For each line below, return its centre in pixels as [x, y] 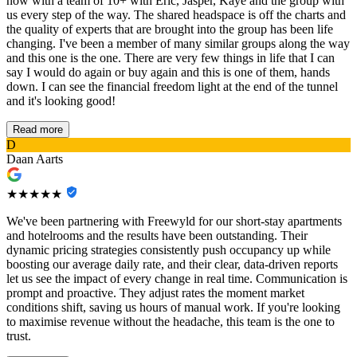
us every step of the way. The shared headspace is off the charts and [176, 15]
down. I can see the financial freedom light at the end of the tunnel [172, 87]
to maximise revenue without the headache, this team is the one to [171, 322]
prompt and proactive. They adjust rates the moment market [155, 293]
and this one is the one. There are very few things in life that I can [171, 58]
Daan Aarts [35, 159]
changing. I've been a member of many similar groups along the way [178, 44]
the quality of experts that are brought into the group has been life [170, 29]
